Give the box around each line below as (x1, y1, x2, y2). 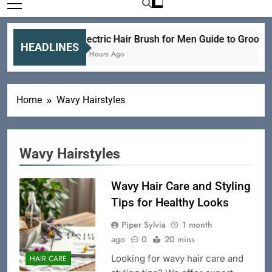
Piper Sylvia (121, 219, 166, 231)
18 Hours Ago (75, 49, 121, 60)
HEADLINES (21, 41, 79, 54)
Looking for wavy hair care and (110, 253, 243, 265)
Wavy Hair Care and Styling (110, 179, 251, 194)
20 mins (164, 233, 195, 246)
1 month (182, 219, 212, 231)
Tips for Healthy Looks (110, 195, 229, 210)
